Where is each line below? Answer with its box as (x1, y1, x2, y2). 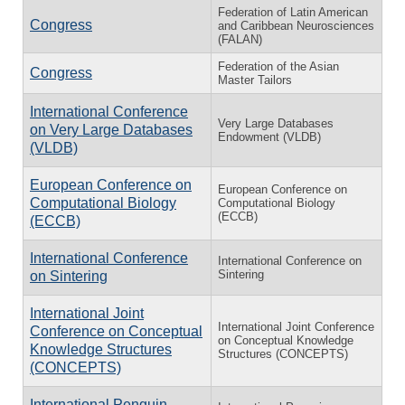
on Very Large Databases (30, 121, 193, 137)
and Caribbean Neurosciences (218, 18, 374, 33)
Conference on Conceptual (30, 323, 202, 339)
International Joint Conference (218, 319, 374, 334)
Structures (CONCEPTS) (218, 346, 348, 361)
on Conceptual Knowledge (218, 333, 353, 347)
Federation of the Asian (218, 59, 339, 73)
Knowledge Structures (30, 341, 172, 357)
